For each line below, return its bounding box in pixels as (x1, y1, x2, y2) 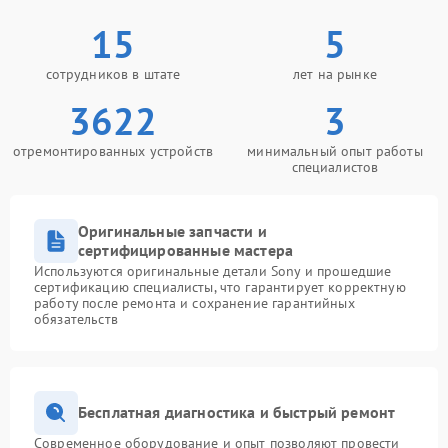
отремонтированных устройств (12, 141, 214, 160)
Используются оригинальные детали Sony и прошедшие (34, 261, 392, 280)
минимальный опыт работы (247, 141, 423, 160)
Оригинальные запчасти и (78, 220, 267, 241)
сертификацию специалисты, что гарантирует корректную (34, 277, 406, 296)
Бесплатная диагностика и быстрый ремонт (78, 402, 396, 423)
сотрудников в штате (45, 64, 181, 83)
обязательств (34, 309, 118, 328)
